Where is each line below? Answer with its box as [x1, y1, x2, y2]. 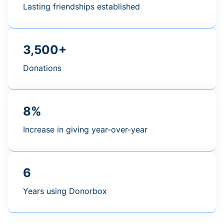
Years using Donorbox [23, 186, 107, 196]
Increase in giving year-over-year [23, 124, 147, 135]
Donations [23, 63, 61, 73]
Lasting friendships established [23, 1, 140, 12]
